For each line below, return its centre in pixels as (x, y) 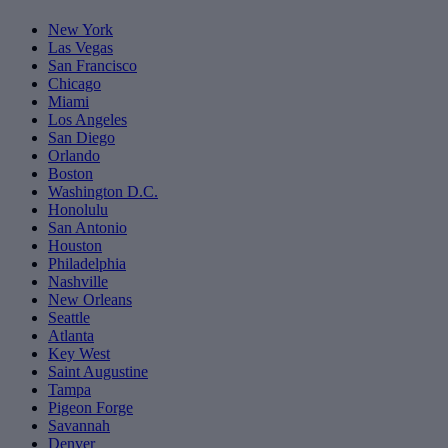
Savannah (79, 426)
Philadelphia (87, 264)
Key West (79, 354)
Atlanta (71, 336)
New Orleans (90, 300)
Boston (70, 174)
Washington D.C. (103, 192)
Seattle (69, 318)
